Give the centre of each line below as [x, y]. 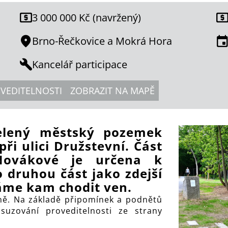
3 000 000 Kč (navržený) [87, 18]
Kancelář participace [80, 65]
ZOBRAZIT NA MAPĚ [112, 91]
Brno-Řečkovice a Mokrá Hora [102, 41]
